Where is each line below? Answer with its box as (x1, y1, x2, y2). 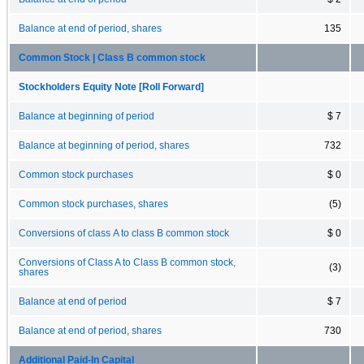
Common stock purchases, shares (19, 198, 168, 209)
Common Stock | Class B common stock (19, 52, 206, 63)
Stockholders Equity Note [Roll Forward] (19, 81, 204, 92)
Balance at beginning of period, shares (19, 140, 189, 150)
